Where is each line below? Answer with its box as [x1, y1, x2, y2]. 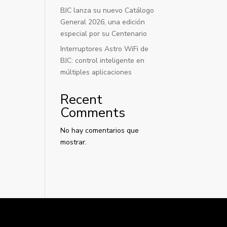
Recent [60, 91, 103, 108]
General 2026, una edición [60, 17, 145, 27]
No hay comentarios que [60, 126, 139, 135]
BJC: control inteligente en [60, 56, 145, 65]
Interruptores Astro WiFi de [60, 44, 149, 54]
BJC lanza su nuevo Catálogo [60, 6, 155, 15]
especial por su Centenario [60, 29, 147, 39]
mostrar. [60, 137, 87, 147]
